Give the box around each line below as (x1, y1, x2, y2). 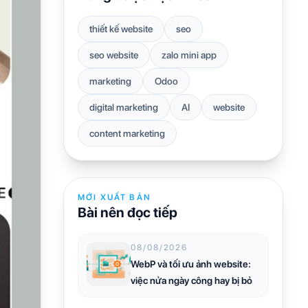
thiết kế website (89, 23, 153, 34)
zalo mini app (162, 49, 217, 60)
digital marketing (89, 101, 158, 113)
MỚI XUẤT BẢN (78, 192, 151, 202)
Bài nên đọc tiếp (78, 203, 177, 221)
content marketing (89, 127, 165, 139)
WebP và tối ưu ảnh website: (131, 258, 251, 269)
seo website (89, 49, 138, 60)
